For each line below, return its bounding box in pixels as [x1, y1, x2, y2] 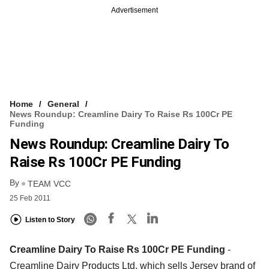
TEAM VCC [28, 178, 71, 189]
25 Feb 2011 [10, 193, 50, 202]
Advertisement [111, 6, 158, 15]
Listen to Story [25, 216, 75, 225]
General [47, 99, 79, 109]
